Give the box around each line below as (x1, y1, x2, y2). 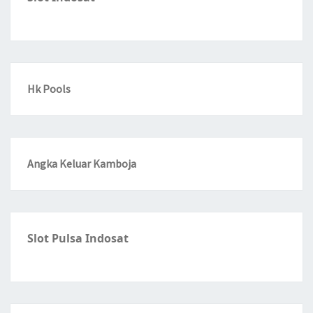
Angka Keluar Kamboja (27, 156, 136, 171)
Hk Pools (27, 82, 71, 96)
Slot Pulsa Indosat (27, 231, 129, 247)
